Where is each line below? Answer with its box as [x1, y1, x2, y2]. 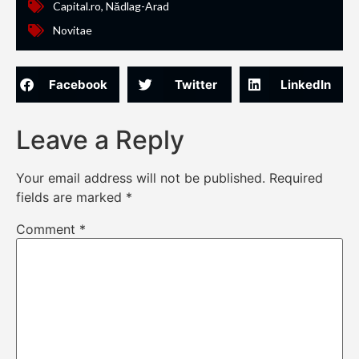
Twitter [174, 76, 217, 92]
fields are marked [16, 189, 126, 206]
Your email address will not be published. [16, 170, 265, 187]
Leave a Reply [16, 124, 184, 156]
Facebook [49, 76, 108, 92]
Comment [16, 221, 79, 238]
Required [269, 170, 323, 187]
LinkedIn [280, 76, 331, 92]
